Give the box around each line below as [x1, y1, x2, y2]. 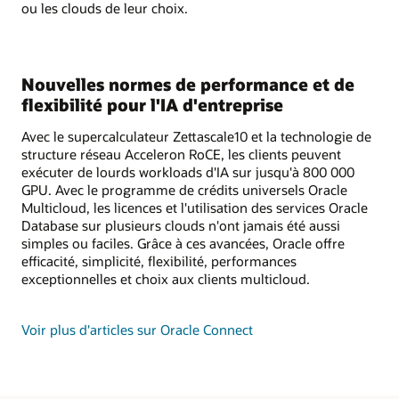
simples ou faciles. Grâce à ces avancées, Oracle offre [21, 234, 345, 253]
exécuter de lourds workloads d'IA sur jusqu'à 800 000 [21, 163, 354, 182]
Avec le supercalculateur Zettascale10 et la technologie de [21, 127, 371, 146]
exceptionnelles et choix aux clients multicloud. [21, 270, 310, 289]
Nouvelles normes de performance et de [21, 72, 354, 95]
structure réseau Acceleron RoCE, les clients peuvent [21, 145, 341, 164]
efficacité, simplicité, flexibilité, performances [21, 252, 297, 271]
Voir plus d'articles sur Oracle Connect [21, 320, 253, 338]
